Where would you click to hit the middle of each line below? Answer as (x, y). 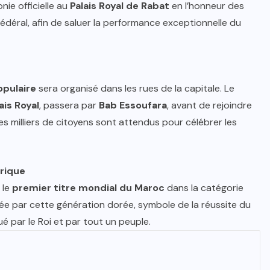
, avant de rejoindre (209, 105)
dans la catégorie (204, 188)
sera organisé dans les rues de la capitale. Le (135, 89)
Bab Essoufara (133, 105)
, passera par (69, 105)
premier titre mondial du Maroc (88, 188)
